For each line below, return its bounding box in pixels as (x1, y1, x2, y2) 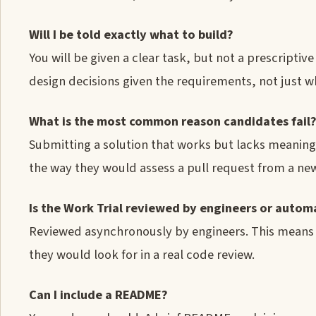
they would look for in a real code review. (29, 245, 255, 264)
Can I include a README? (29, 286, 168, 304)
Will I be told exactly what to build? (29, 25, 233, 44)
